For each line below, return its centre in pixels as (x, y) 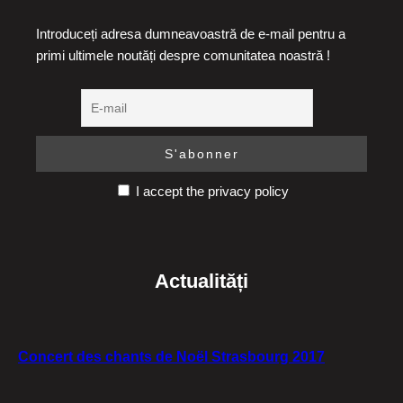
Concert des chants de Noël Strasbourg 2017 (171, 356)
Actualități (201, 282)
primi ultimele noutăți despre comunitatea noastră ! (183, 55)
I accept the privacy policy (210, 191)
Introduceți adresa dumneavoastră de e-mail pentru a (191, 33)
